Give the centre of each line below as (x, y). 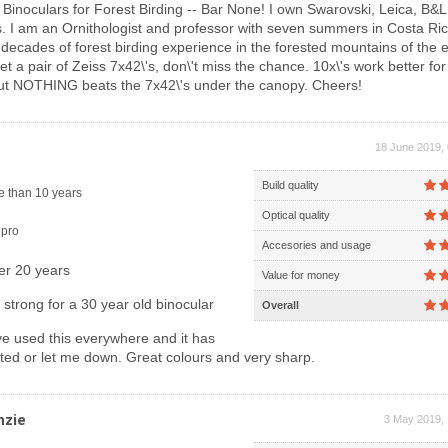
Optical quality (296, 215)
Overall (280, 305)
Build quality (290, 185)
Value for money (301, 275)
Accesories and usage (316, 245)
